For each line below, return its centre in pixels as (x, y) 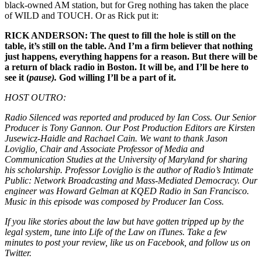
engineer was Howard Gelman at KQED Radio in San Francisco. (127, 191)
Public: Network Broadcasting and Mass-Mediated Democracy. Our (131, 181)
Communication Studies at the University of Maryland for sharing (126, 160)
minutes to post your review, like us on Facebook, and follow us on (127, 243)
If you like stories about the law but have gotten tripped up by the (124, 222)
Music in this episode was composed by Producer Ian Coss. (114, 202)
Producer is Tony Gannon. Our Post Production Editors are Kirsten (130, 128)
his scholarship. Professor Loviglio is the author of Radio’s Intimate (129, 170)
